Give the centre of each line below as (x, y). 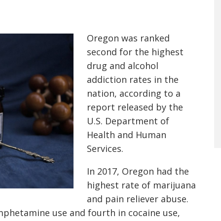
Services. (106, 148)
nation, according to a (134, 93)
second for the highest (135, 52)
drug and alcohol (123, 66)
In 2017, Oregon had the (138, 171)
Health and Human (127, 135)
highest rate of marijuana (141, 185)
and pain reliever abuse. (138, 199)
